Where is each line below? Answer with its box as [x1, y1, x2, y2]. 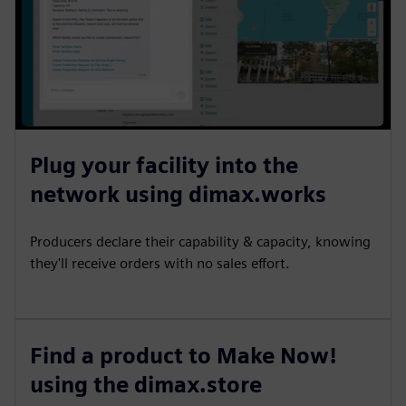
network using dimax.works [30, 181, 326, 208]
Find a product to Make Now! [30, 343, 337, 369]
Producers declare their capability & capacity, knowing [30, 233, 371, 250]
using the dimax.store [30, 372, 262, 398]
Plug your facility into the [30, 152, 298, 179]
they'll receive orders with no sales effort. [30, 255, 290, 272]
